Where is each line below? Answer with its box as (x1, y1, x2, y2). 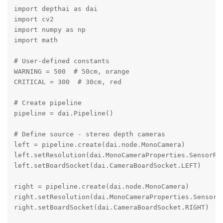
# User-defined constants (13, 57, 110, 65)
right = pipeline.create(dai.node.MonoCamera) (13, 183, 189, 191)
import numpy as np (13, 26, 86, 34)
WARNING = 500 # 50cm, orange (13, 68, 129, 76)
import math (13, 36, 58, 44)
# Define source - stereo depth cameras (13, 130, 165, 138)
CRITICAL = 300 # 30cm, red (13, 78, 121, 86)
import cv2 (13, 15, 54, 23)
